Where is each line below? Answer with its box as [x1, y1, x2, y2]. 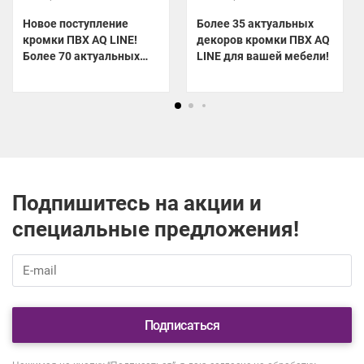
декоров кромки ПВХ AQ [197, 33, 330, 47]
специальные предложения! [12, 217, 299, 242]
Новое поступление [23, 17, 128, 31]
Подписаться [144, 318, 220, 334]
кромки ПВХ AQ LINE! [23, 33, 137, 47]
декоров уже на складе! [23, 66, 154, 80]
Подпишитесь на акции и [12, 191, 262, 216]
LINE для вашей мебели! [197, 50, 329, 63]
